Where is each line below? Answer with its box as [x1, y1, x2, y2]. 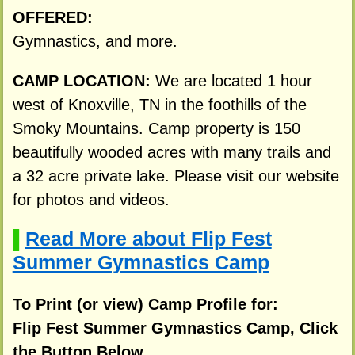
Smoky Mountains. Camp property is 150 [12, 119, 300, 137]
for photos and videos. [12, 190, 170, 208]
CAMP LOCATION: [12, 71, 155, 90]
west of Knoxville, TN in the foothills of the [12, 95, 307, 113]
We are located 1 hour [155, 71, 312, 90]
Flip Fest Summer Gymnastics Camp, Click [12, 319, 338, 338]
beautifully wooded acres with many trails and [12, 143, 331, 161]
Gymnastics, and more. [12, 32, 177, 51]
